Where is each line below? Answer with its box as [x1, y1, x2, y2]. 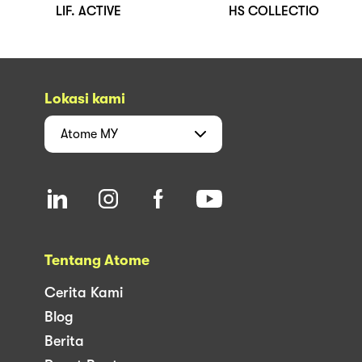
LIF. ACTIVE [55, 3, 121, 19]
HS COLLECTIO [229, 3, 319, 19]
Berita [44, 332, 84, 349]
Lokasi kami [44, 90, 125, 107]
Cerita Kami [44, 284, 123, 301]
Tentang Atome [44, 251, 149, 268]
